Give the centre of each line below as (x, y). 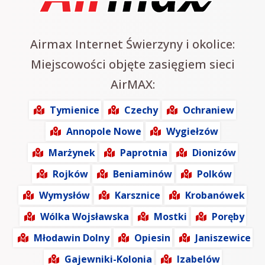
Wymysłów (64, 195)
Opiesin (152, 238)
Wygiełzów (192, 132)
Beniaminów (142, 174)
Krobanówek (215, 195)
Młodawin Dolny (71, 238)
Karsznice (138, 195)
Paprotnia (143, 153)
